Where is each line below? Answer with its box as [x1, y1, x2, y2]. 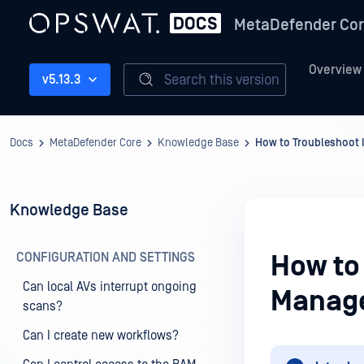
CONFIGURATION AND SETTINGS [16, 250, 195, 265]
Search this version [164, 71, 279, 89]
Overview [309, 63, 362, 77]
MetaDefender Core [50, 136, 141, 149]
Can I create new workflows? [23, 328, 179, 343]
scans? [23, 299, 63, 314]
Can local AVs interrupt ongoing [23, 279, 197, 294]
